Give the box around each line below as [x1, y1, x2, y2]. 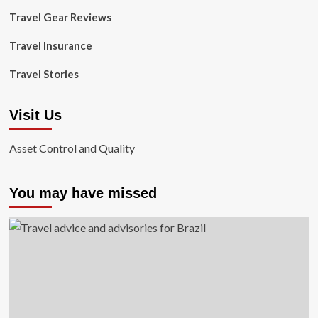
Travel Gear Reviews [9, 11, 111, 23]
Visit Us [9, 107, 62, 123]
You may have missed [9, 185, 157, 201]
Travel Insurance [9, 39, 92, 52]
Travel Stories [9, 67, 79, 80]
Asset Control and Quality [9, 141, 135, 155]
